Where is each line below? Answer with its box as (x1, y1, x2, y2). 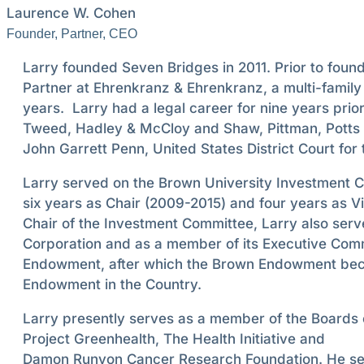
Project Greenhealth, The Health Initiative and (23, 331, 325, 348)
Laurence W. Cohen (6, 5, 136, 22)
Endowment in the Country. (23, 276, 201, 293)
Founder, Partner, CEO (6, 27, 137, 41)
